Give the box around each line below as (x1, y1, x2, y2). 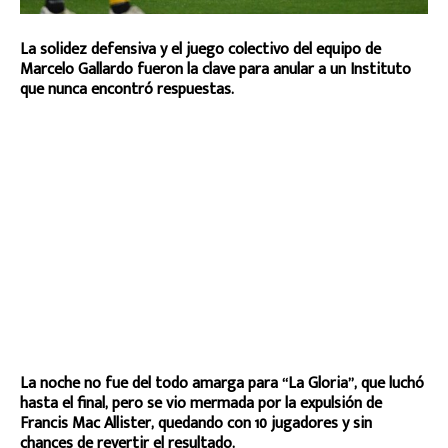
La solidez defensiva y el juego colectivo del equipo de (20, 35, 381, 63)
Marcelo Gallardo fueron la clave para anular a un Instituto (20, 55, 411, 83)
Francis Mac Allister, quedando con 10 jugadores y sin (20, 409, 372, 437)
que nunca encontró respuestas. (20, 75, 234, 103)
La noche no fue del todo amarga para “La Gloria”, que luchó (20, 369, 424, 397)
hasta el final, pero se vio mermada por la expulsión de (20, 389, 382, 417)
